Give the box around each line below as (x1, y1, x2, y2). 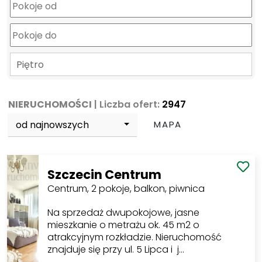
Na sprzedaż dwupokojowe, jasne (47, 206, 199, 220)
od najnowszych (16, 118, 89, 132)
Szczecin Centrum (47, 166, 161, 184)
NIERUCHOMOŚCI (8, 98, 92, 111)
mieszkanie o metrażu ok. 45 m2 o (47, 218, 199, 232)
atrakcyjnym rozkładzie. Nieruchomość (47, 230, 222, 244)
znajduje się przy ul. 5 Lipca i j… (47, 243, 184, 257)
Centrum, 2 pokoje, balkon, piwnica (47, 182, 205, 196)
